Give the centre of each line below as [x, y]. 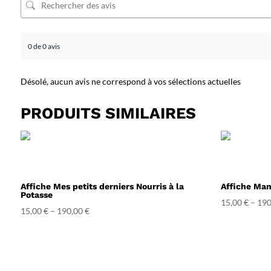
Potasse [36, 194]
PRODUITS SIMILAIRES [108, 113]
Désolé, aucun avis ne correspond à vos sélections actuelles [130, 81]
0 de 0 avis [44, 46]
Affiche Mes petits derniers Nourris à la [102, 186]
